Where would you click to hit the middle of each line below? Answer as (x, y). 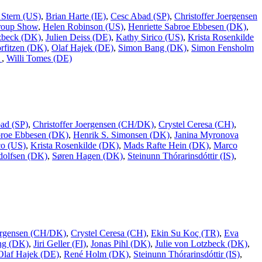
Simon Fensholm (223, 47)
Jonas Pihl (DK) (120, 243)
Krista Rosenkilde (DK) (75, 146)
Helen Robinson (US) (83, 26)
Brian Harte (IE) (76, 16)
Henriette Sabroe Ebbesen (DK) (187, 26)
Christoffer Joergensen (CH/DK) (93, 125)
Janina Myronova (206, 135)
